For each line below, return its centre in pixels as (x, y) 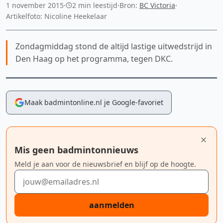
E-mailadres (36, 175)
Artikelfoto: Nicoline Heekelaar (56, 16)
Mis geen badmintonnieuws (76, 150)
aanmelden (111, 205)
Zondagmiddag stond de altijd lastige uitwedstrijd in (114, 46)
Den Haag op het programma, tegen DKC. (94, 58)
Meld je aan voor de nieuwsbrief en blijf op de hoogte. (105, 164)
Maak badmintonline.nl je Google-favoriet (94, 102)
